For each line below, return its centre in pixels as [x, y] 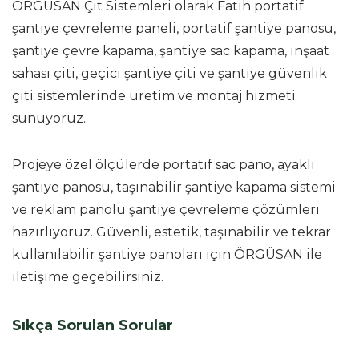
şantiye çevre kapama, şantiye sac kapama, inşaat [171, 50]
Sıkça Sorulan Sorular [93, 325]
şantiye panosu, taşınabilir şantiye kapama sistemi [174, 187]
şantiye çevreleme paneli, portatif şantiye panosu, [174, 28]
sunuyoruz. [49, 118]
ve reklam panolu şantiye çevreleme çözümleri [166, 209]
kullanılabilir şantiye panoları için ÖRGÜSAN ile [167, 254]
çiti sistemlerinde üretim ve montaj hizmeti [154, 95]
